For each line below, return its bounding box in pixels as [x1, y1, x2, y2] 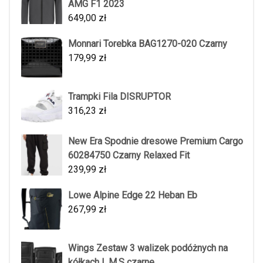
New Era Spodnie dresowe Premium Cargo [68, 136, 243, 147]
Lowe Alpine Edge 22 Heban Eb [68, 190, 197, 201]
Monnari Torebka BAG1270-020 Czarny [68, 38, 227, 49]
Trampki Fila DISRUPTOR [68, 90, 171, 102]
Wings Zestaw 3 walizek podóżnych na [68, 242, 228, 254]
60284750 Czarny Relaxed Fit [68, 150, 190, 161]
